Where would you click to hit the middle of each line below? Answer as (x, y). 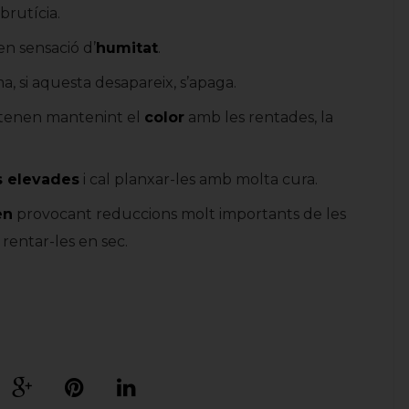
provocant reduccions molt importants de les (179, 214)
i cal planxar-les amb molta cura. (199, 179)
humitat (127, 48)
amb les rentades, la (259, 117)
